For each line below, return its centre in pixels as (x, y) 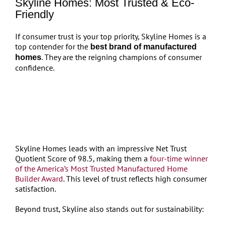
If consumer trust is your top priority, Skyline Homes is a (110, 36)
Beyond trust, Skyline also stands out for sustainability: (109, 209)
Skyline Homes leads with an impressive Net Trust (101, 148)
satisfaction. (35, 189)
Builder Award (39, 179)
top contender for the (52, 46)
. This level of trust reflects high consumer (135, 179)
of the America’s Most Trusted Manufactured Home (101, 168)
